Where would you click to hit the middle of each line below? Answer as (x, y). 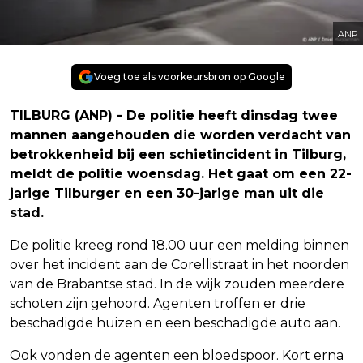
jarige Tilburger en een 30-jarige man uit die (167, 193)
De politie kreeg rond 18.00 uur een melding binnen (179, 245)
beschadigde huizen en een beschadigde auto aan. (175, 322)
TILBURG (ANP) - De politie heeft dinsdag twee (174, 115)
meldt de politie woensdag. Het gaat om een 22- (181, 173)
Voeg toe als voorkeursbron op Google (190, 76)
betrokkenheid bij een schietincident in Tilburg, (178, 154)
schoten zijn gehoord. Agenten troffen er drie (158, 303)
